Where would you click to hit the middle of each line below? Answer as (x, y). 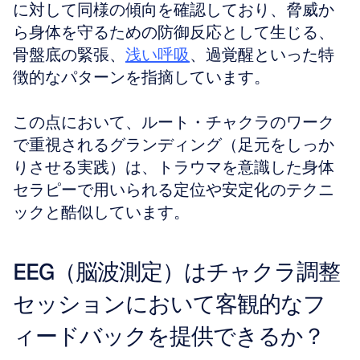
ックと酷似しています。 (101, 212)
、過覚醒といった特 (262, 55)
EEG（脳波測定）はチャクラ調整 (176, 272)
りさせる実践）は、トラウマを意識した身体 (174, 167)
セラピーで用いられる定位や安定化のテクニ (174, 190)
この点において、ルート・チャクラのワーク (174, 122)
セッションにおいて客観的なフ (169, 304)
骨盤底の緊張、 (69, 55)
